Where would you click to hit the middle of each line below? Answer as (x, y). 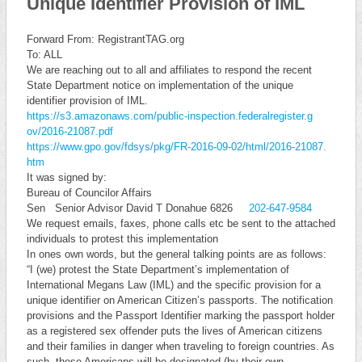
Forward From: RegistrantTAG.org (105, 39)
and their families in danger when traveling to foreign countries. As (180, 346)
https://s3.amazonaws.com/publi (102, 116)
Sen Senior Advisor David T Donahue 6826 (137, 208)
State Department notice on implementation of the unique (160, 85)
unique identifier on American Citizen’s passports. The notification (179, 300)
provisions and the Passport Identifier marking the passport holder (180, 316)
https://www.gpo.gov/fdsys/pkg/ (100, 147)
